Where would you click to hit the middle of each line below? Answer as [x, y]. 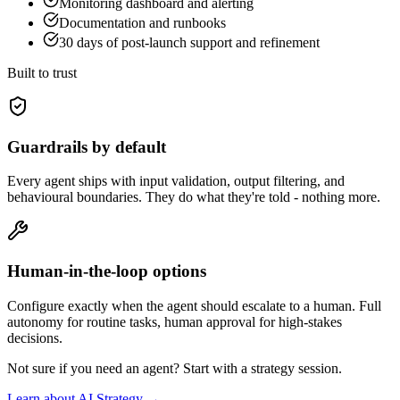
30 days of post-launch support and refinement [189, 42]
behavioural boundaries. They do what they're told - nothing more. [194, 197]
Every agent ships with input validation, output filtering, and [176, 181]
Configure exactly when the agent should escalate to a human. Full [194, 305]
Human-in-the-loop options [107, 271]
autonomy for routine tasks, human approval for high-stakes [175, 321]
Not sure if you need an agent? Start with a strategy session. [175, 368]
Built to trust [42, 72]
